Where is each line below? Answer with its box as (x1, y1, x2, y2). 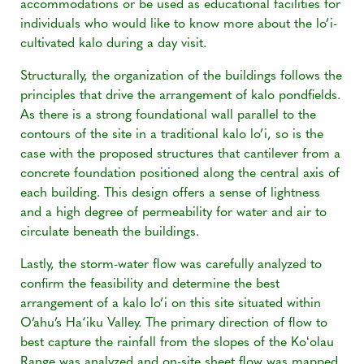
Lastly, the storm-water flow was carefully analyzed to (20, 258, 322, 272)
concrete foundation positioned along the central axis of (20, 167, 340, 181)
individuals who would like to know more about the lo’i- (20, 18, 337, 32)
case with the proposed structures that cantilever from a (20, 148, 340, 162)
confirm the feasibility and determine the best (20, 278, 279, 292)
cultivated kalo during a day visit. (20, 37, 206, 51)
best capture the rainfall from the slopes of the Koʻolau (20, 336, 334, 350)
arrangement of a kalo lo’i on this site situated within (20, 297, 321, 311)
